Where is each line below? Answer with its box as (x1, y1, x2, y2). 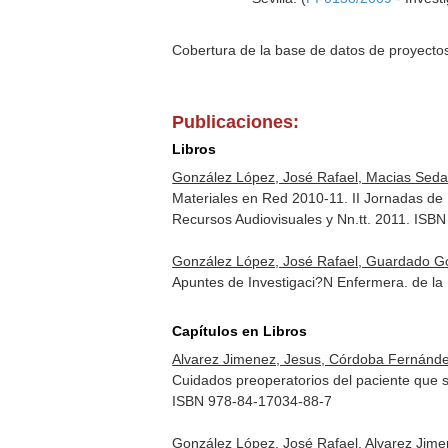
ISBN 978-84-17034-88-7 (172, 393, 333, 409)
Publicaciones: (172, 112, 300, 132)
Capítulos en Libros (172, 323, 308, 339)
